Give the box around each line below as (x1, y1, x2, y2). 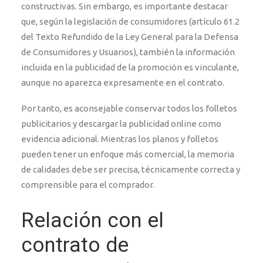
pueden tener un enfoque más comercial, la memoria (21, 149, 234, 159)
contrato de (21, 233, 129, 257)
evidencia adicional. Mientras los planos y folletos (21, 134, 218, 144)
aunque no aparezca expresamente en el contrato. (21, 77, 224, 87)
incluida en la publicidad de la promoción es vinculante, (21, 62, 239, 72)
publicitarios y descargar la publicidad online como (21, 119, 221, 129)
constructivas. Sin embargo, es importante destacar (21, 1, 228, 11)
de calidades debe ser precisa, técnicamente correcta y (21, 164, 240, 174)
